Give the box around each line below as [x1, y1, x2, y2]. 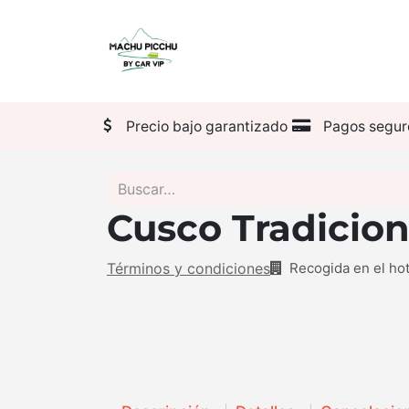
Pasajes [209, 41, 267, 61]
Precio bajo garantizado [125, 117, 288, 135]
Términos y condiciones [107, 259, 270, 278]
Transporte [299, 41, 387, 61]
